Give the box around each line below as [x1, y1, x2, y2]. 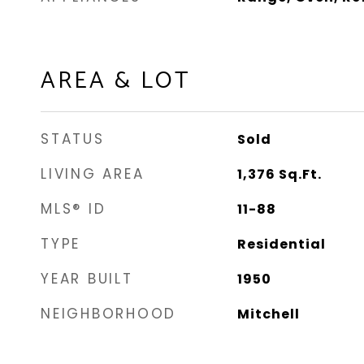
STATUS [41, 129, 105, 149]
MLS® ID [41, 199, 106, 219]
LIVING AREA [41, 164, 145, 184]
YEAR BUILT [41, 269, 133, 288]
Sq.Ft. [278, 165, 322, 184]
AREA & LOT [41, 62, 190, 101]
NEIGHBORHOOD [41, 304, 176, 323]
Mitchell [236, 305, 300, 323]
